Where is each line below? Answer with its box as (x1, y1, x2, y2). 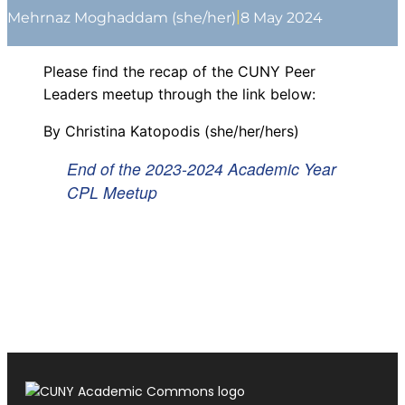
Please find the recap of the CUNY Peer (43, 62, 316, 81)
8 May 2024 (240, 8, 323, 26)
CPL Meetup (67, 181, 158, 204)
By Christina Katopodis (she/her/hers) (43, 122, 299, 141)
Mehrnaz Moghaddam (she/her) (7, 8, 236, 26)
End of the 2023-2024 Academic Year (67, 157, 337, 181)
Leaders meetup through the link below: (43, 85, 316, 104)
